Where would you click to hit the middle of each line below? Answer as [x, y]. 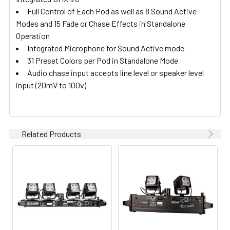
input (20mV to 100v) [51, 85]
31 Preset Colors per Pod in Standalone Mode [103, 60]
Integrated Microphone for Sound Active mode [106, 48]
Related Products [51, 133]
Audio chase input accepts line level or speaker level [116, 72]
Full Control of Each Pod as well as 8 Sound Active [112, 11]
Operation [33, 35]
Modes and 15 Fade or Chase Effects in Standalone [101, 23]
